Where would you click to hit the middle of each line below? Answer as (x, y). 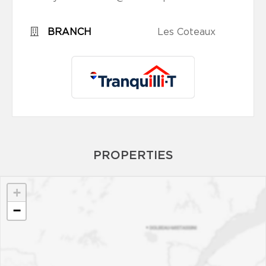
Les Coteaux (186, 32)
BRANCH (69, 32)
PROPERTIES (133, 155)
